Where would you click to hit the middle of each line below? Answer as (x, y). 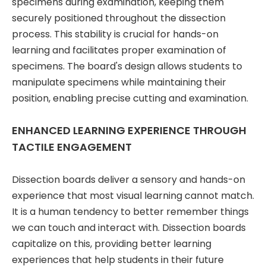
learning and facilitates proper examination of (119, 50)
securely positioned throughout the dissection (119, 18)
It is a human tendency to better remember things (130, 211)
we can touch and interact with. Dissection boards (129, 227)
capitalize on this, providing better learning (112, 243)
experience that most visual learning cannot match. (133, 195)
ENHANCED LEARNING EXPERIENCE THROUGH (129, 130)
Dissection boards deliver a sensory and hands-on (129, 179)
